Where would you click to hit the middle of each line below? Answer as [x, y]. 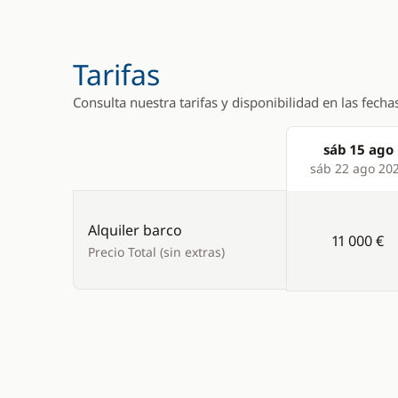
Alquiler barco [135, 230]
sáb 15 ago [358, 149]
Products [318, 169]
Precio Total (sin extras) [156, 252]
